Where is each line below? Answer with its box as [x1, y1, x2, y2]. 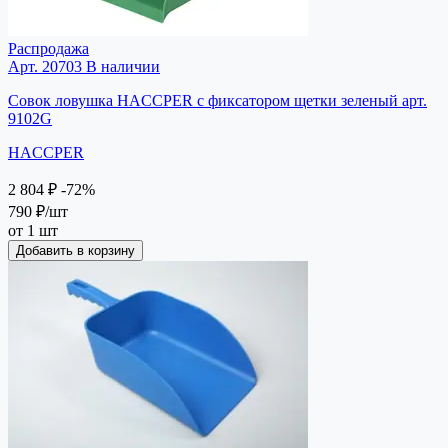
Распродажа [8, 39, 89, 57]
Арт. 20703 [8, 57, 82, 75]
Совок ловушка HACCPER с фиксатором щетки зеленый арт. [8, 91, 427, 109]
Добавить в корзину [16, 242, 135, 258]
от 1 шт [8, 221, 58, 239]
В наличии [82, 57, 160, 75]
